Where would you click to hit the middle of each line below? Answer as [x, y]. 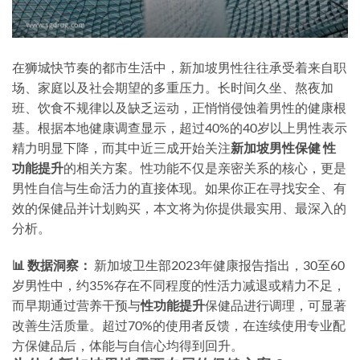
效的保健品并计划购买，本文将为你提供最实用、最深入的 [179, 208]
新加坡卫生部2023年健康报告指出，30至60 [218, 265]
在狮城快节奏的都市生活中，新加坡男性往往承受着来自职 [179, 67]
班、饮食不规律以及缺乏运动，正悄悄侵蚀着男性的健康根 [179, 108]
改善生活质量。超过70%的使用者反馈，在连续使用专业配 [179, 325]
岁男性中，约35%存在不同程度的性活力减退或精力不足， [179, 285]
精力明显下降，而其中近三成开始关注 [121, 148]
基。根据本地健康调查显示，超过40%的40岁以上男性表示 [180, 128]
